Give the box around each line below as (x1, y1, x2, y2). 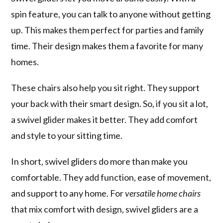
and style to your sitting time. (11, 130, 123, 141)
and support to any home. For (11, 188, 125, 199)
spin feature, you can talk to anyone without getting (11, 8, 211, 20)
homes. (11, 56, 39, 68)
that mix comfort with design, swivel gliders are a (11, 204, 199, 215)
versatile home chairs (125, 188, 201, 199)
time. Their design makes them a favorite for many (11, 40, 204, 52)
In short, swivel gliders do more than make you (11, 156, 188, 167)
